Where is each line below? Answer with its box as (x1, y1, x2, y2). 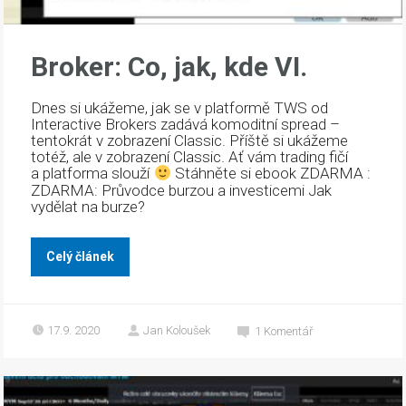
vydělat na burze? (31, 197, 150, 216)
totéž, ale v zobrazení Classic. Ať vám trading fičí (31, 148, 349, 167)
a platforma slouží (31, 164, 154, 183)
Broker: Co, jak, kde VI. (31, 51, 308, 83)
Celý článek (46, 248, 115, 264)
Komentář (264, 324, 314, 338)
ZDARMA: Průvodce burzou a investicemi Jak (31, 180, 333, 199)
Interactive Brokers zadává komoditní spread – (31, 115, 341, 134)
